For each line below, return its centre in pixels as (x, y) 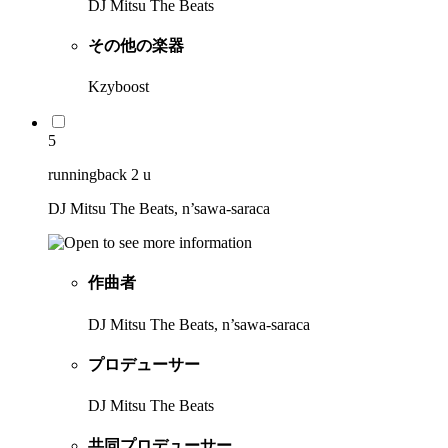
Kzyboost (118, 87)
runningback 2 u (99, 175)
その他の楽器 (136, 45)
